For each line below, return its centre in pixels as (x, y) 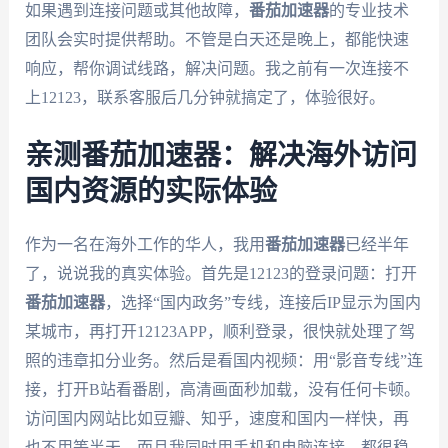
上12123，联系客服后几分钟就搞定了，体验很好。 (204, 97)
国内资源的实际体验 (150, 191)
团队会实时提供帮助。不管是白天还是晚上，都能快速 (216, 39)
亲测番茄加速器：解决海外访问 (220, 155)
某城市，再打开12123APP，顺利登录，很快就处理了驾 (219, 331)
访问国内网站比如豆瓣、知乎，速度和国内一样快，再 (216, 418)
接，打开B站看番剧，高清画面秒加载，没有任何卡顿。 (222, 389)
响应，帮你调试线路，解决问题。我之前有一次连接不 (216, 68)
